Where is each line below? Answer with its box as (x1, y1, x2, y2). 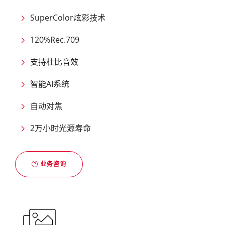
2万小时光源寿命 (30, 123, 91, 134)
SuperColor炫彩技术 (30, 12, 105, 24)
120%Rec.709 (30, 34, 79, 46)
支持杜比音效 (30, 56, 78, 68)
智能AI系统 (30, 78, 69, 90)
